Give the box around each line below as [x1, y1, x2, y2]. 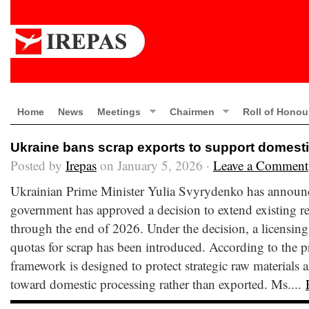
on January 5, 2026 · [97, 157, 213, 174]
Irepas [66, 157, 97, 174]
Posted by [10, 157, 66, 174]
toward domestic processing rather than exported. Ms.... [10, 275, 306, 292]
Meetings [97, 106, 141, 117]
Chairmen [169, 106, 215, 117]
